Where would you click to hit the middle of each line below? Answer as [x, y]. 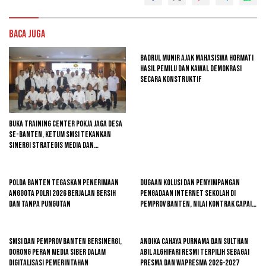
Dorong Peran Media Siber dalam [57, 252]
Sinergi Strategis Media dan [51, 145]
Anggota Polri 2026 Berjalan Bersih [62, 193]
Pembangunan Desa [38, 156]
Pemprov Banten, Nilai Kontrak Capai [196, 204]
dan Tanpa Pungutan [40, 204]
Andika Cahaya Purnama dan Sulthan [194, 241]
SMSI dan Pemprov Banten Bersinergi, [65, 241]
